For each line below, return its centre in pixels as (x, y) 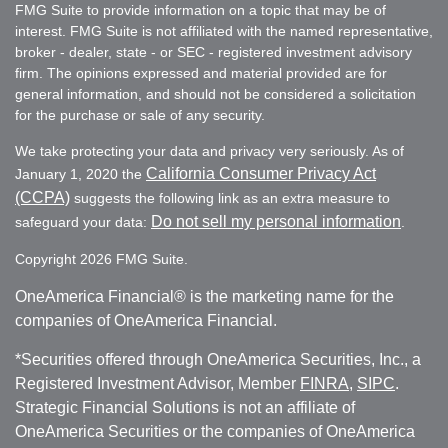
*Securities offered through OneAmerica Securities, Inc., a (218, 359)
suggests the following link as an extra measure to (230, 197)
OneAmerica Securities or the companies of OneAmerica (215, 431)
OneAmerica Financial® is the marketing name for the (204, 296)
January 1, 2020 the (80, 173)
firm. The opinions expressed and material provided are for (201, 72)
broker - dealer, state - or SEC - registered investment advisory (213, 51)
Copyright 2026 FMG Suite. (101, 258)
